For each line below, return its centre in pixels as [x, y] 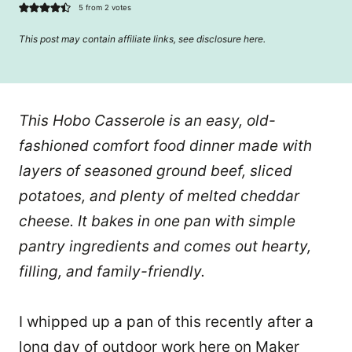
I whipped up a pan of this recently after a [166, 321]
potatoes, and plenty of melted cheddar [159, 196]
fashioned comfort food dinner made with [165, 145]
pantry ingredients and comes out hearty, [165, 246]
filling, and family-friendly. [112, 271]
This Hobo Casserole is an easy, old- [147, 120]
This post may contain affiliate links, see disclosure [131, 38]
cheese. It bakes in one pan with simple [157, 221]
